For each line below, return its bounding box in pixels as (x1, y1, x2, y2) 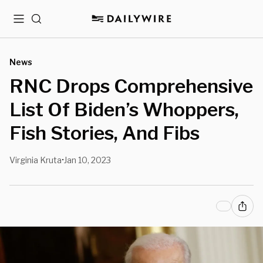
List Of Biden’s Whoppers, (9, 98, 239, 121)
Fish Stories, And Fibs (9, 122, 200, 144)
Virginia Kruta (9, 155, 62, 165)
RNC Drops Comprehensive (9, 75, 253, 97)
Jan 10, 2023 (64, 155, 111, 165)
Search (31, 18, 60, 28)
